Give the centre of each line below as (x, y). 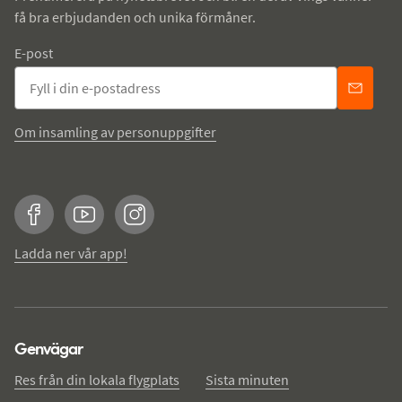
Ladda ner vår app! (71, 253)
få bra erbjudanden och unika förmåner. (135, 17)
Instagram (165, 225)
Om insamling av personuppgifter (115, 132)
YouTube (110, 225)
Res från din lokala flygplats (97, 380)
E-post (34, 52)
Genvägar (49, 349)
